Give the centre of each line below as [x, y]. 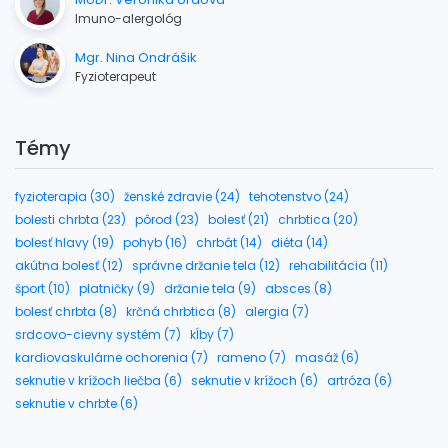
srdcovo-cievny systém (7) [98, 334]
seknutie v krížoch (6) [254, 380]
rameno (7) [251, 357]
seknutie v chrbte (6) [76, 403]
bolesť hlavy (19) [64, 242]
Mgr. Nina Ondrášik [136, 57]
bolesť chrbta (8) [66, 311]
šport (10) [42, 288]
